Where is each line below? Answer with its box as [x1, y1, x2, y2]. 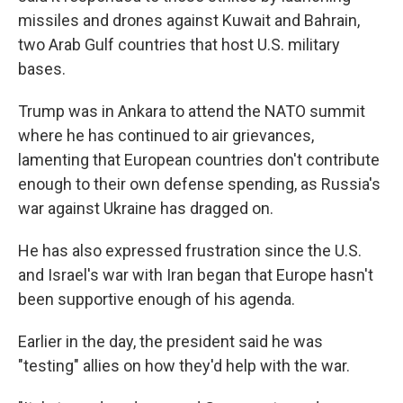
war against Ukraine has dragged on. [18, 199, 273, 218]
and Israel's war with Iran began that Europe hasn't [18, 265, 373, 284]
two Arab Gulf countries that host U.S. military [18, 35, 340, 54]
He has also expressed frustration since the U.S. [18, 241, 362, 260]
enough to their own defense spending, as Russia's [18, 175, 381, 193]
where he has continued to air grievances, [18, 126, 314, 145]
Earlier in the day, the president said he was [18, 332, 323, 351]
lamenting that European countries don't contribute [18, 150, 380, 169]
